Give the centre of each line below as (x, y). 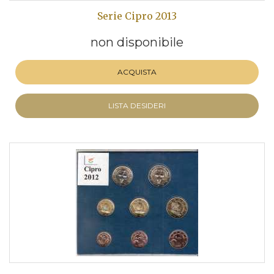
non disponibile (137, 42)
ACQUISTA (137, 72)
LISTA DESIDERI (137, 106)
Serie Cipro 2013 (137, 16)
